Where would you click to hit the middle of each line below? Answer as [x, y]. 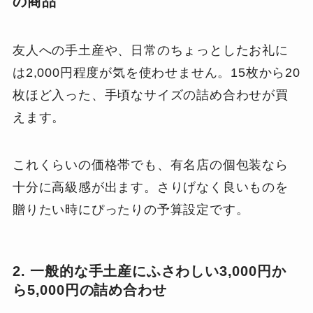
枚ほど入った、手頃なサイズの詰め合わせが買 [150, 95]
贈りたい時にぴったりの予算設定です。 [131, 209]
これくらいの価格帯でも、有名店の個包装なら [150, 165]
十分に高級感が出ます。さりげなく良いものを [150, 187]
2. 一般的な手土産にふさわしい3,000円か [149, 271]
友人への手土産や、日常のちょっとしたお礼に [150, 50]
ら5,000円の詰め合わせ [89, 290]
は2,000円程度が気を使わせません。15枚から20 [156, 72]
